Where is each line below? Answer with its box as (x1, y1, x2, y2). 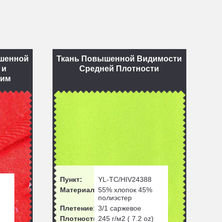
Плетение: (59, 204, 96, 212)
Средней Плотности (79, 64, 160, 73)
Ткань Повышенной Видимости (56, 55, 182, 63)
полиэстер (98, 194, 132, 202)
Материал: (59, 186, 97, 194)
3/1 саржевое (98, 204, 141, 212)
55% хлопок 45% (98, 186, 152, 194)
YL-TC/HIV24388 (98, 175, 152, 183)
